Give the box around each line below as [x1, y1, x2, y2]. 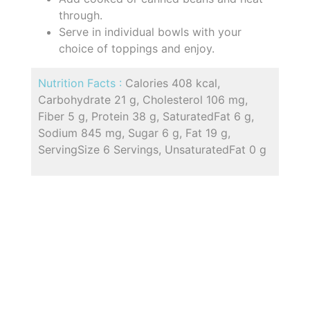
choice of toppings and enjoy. [59, 41, 215, 55]
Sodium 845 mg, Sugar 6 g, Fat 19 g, [38, 125, 230, 140]
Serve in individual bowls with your [59, 24, 241, 39]
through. [59, 8, 102, 22]
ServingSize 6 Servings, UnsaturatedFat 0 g [38, 142, 266, 156]
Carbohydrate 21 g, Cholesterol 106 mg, [38, 92, 248, 107]
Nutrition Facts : [38, 75, 125, 90]
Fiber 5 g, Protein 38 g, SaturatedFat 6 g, [38, 109, 254, 123]
